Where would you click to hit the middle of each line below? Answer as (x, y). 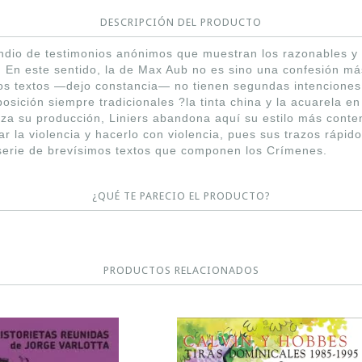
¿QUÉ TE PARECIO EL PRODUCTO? (181, 196)
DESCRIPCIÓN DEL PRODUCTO (181, 22)
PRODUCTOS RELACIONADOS (181, 270)
